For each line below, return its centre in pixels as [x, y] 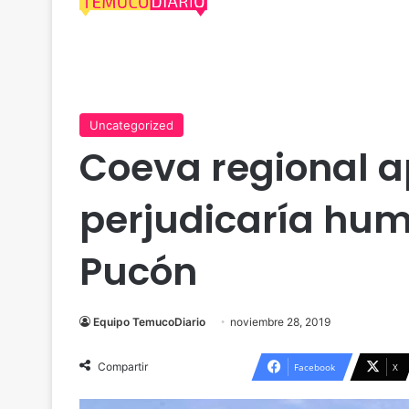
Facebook [315, 367]
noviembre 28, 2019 [280, 322]
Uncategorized [131, 125]
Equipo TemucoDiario [149, 322]
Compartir [123, 367]
